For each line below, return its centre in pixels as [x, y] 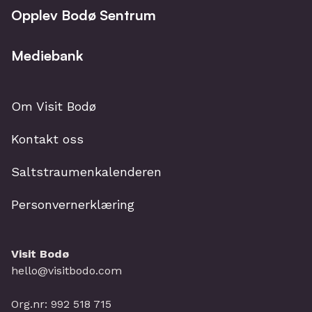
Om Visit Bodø [54, 106]
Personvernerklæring [73, 204]
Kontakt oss [47, 139]
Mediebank [47, 55]
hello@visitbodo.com [67, 271]
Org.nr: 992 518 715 [61, 304]
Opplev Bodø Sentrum [84, 15]
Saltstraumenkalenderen [86, 172]
